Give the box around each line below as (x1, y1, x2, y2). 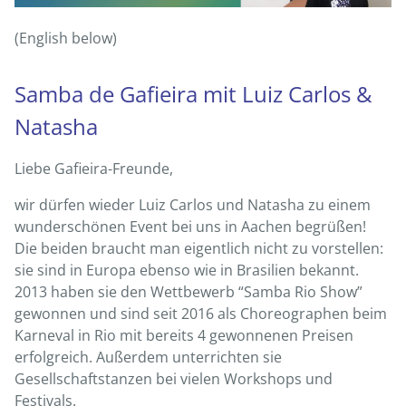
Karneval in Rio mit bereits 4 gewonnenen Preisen (14, 324, 353, 345)
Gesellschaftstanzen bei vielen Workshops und (14, 368, 333, 389)
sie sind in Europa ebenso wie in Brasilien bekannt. (14, 259, 359, 280)
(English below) (14, 27, 117, 48)
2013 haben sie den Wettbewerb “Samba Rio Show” (14, 281, 362, 302)
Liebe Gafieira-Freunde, (14, 158, 173, 179)
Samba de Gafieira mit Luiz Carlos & (14, 78, 372, 109)
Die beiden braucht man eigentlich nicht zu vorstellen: (14, 237, 383, 258)
